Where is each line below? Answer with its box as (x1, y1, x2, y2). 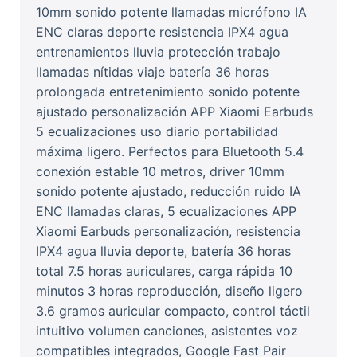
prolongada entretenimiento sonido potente (36, 84, 300, 100)
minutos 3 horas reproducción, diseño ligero (36, 283, 303, 300)
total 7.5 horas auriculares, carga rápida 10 (36, 263, 292, 280)
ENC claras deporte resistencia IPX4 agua (36, 24, 288, 41)
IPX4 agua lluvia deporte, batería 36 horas (36, 243, 291, 260)
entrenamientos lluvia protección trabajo (36, 44, 280, 61)
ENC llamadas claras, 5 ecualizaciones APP (36, 203, 296, 220)
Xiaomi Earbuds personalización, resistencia (36, 223, 300, 240)
